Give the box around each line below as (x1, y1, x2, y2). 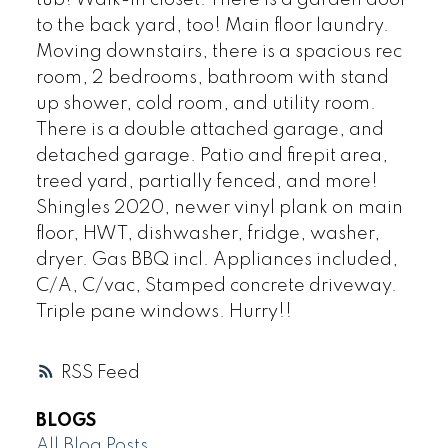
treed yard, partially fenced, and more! (35, 172, 378, 191)
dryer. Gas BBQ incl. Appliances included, (35, 250, 398, 269)
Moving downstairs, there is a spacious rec (35, 42, 402, 61)
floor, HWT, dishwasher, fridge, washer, (35, 224, 380, 243)
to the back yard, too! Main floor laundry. (35, 16, 389, 35)
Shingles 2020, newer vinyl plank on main (35, 198, 403, 217)
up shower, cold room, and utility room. (35, 94, 376, 113)
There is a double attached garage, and (35, 120, 384, 139)
